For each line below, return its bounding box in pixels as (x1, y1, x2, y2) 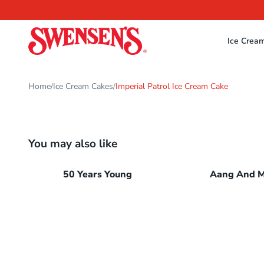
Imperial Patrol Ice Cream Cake (115, 81, 228, 92)
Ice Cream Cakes (53, 81, 113, 92)
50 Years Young (62, 168, 132, 181)
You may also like (28, 136, 117, 151)
